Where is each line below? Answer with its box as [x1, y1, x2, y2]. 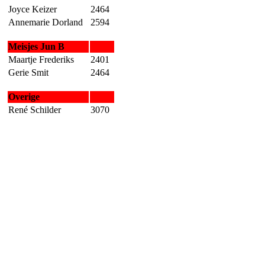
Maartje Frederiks [8, 54, 74, 64]
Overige [8, 91, 40, 102]
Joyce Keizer [8, 4, 57, 14]
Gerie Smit [8, 67, 49, 77]
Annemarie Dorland [8, 17, 83, 27]
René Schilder [8, 104, 61, 115]
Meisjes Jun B [8, 41, 64, 51]
